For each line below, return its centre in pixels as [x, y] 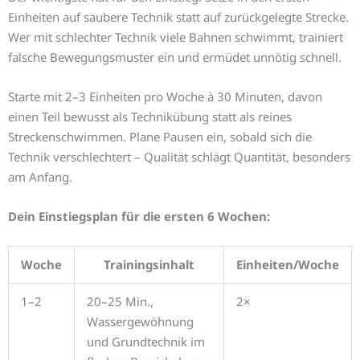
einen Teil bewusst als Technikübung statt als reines [150, 117]
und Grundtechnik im [146, 342]
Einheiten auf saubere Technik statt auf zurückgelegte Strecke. [178, 17]
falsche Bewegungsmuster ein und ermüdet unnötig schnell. [175, 57]
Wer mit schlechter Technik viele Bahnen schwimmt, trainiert [176, 37]
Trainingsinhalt [149, 265]
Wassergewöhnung [140, 322]
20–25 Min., [120, 302]
